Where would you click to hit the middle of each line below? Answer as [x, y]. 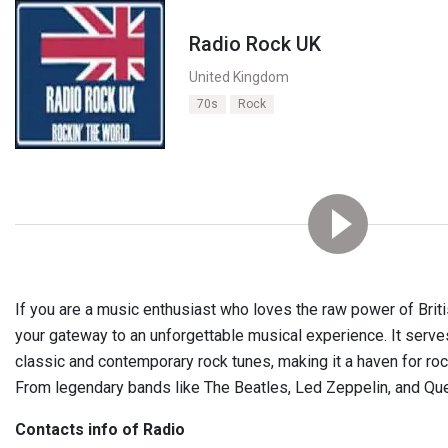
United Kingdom [239, 77]
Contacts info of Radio [100, 429]
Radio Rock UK [255, 44]
